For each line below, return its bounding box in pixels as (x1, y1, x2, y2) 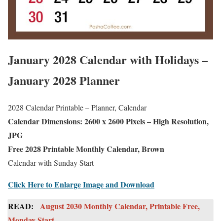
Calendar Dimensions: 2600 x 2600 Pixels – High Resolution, (8, 115, 209, 127)
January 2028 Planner (8, 71, 120, 89)
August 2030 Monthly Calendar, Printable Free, (40, 200, 200, 212)
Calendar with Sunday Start (8, 157, 94, 168)
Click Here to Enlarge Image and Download (8, 178, 154, 190)
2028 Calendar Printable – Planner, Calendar (8, 102, 147, 112)
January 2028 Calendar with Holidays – (8, 50, 208, 68)
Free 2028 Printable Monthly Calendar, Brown (8, 143, 164, 154)
